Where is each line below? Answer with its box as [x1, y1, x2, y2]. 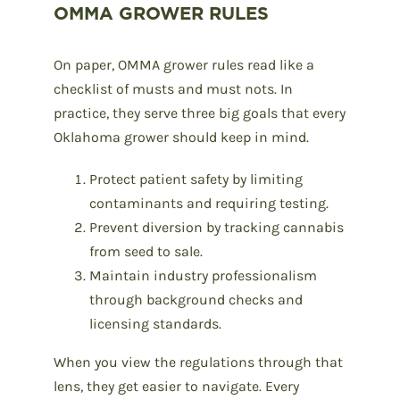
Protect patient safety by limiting [89, 170, 303, 187]
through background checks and [89, 290, 303, 308]
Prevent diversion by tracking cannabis [89, 218, 344, 236]
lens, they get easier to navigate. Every [54, 377, 299, 395]
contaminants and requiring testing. [89, 194, 329, 212]
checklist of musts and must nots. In [54, 79, 293, 97]
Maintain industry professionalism [89, 266, 317, 284]
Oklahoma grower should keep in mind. [54, 128, 309, 146]
